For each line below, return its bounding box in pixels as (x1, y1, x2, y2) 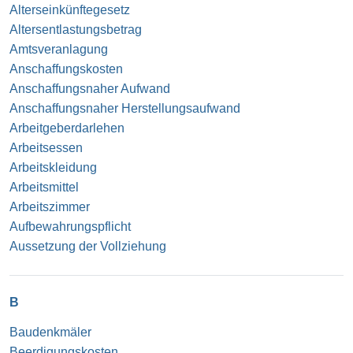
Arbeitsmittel (9, 180, 79, 194)
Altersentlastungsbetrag (9, 22, 142, 36)
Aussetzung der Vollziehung (9, 239, 166, 253)
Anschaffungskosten (9, 61, 123, 76)
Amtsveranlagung (9, 42, 108, 56)
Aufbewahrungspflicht (9, 219, 131, 233)
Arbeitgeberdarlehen (9, 121, 124, 135)
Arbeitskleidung (9, 160, 97, 174)
